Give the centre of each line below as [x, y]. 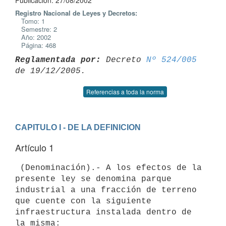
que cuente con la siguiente [86, 201]
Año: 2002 [33, 37]
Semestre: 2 [36, 29]
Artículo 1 [35, 147]
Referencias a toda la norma [125, 92]
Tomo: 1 [30, 21]
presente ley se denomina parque [96, 179]
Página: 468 [36, 45]
